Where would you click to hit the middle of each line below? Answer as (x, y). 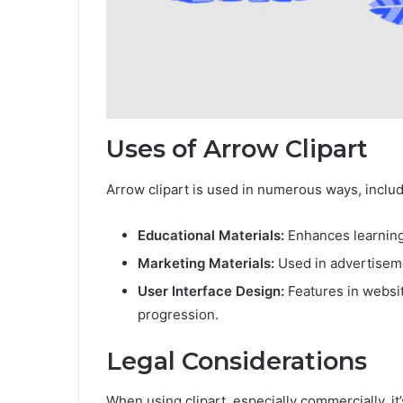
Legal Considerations (237, 361)
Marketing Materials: (206, 263)
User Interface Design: (211, 291)
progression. (178, 314)
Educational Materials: (211, 235)
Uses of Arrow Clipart (237, 149)
